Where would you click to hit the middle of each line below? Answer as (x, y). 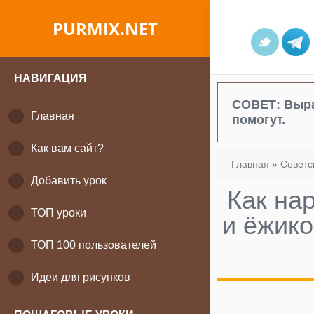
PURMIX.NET (105, 28)
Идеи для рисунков (81, 277)
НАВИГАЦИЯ (50, 78)
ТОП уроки (59, 213)
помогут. (259, 120)
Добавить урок (69, 180)
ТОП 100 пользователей (94, 245)
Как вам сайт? (67, 148)
